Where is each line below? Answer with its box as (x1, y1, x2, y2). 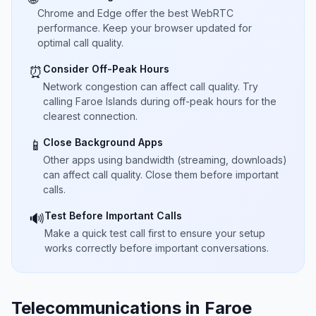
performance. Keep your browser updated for (37, 22, 252, 34)
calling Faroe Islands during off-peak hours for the (43, 95, 276, 107)
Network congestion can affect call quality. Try (43, 80, 258, 92)
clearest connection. (43, 110, 138, 122)
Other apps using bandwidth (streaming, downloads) (43, 154, 287, 166)
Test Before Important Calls (44, 209, 182, 221)
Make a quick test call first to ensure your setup (44, 227, 265, 239)
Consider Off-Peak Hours (43, 63, 169, 75)
